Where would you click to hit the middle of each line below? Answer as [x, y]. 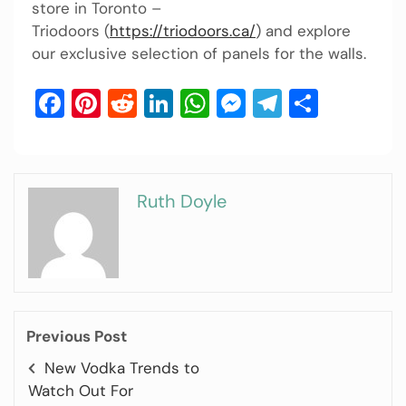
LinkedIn [228, 103]
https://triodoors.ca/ [183, 31]
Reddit [181, 103]
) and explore [303, 31]
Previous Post [77, 336]
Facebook [129, 103]
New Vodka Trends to [122, 367]
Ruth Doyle [182, 201]
